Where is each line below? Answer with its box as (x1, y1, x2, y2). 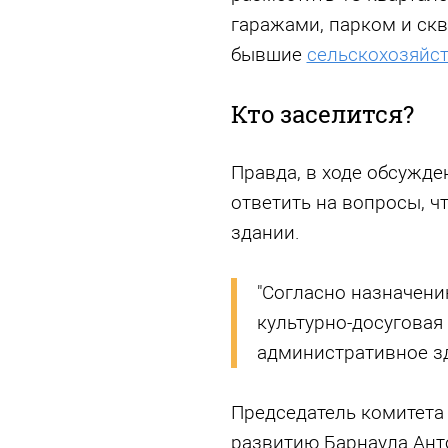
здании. (230, 221, 300, 244)
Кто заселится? (230, 98, 414, 130)
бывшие (230, 43, 307, 66)
